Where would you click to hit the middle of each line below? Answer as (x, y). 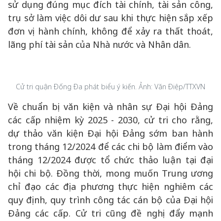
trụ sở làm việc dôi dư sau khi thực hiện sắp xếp (110, 18)
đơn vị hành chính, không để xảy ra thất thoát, (110, 31)
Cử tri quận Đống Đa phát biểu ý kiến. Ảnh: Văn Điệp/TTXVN (110, 87)
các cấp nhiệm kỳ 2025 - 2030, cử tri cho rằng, (110, 120)
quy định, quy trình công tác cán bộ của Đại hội (110, 200)
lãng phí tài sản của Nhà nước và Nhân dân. (99, 44)
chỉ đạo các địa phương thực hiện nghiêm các (110, 186)
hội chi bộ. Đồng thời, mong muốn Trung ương (110, 173)
